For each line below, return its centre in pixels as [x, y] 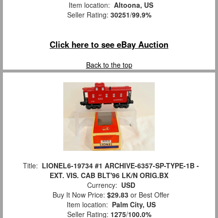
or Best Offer [149, 194]
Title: [30, 165]
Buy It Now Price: [78, 194]
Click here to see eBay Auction [109, 44]
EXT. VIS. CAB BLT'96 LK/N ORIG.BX [109, 175]
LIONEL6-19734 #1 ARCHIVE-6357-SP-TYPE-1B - [120, 165]
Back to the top [109, 64]
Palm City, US [134, 204]
